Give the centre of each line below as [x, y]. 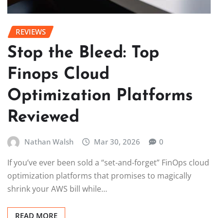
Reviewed [43, 117]
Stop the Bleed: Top [83, 53]
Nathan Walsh [49, 141]
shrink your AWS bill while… [57, 189]
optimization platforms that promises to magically [99, 176]
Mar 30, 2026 [117, 141]
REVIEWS [31, 32]
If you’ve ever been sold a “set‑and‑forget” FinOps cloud [108, 163]
